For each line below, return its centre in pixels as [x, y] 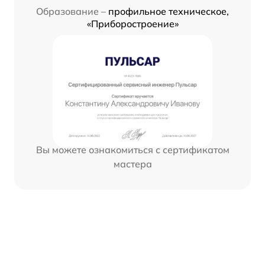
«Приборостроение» [132, 24]
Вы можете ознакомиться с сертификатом [132, 150]
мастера [132, 164]
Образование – [71, 12]
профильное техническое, [169, 12]
